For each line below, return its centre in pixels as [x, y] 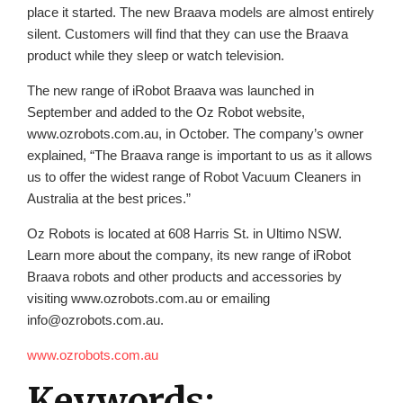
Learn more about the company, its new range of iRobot [189, 255]
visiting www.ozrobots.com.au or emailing [148, 298]
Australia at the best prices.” [109, 198]
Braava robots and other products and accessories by [184, 276]
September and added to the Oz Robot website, [166, 112]
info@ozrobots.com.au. [95, 319]
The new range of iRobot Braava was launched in [170, 90]
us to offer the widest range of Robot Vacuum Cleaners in [194, 176]
